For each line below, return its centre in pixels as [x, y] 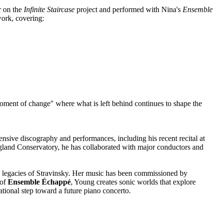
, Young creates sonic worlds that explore [133, 182]
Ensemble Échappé [39, 182]
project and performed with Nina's [129, 10]
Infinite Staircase [49, 10]
